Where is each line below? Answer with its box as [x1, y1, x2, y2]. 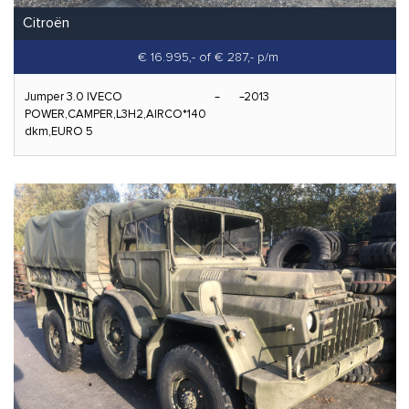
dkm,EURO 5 [25, 123, 93, 139]
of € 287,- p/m [198, 48, 278, 65]
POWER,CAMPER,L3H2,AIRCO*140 [25, 106, 206, 121]
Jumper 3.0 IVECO [25, 89, 122, 104]
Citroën [23, 13, 69, 32]
